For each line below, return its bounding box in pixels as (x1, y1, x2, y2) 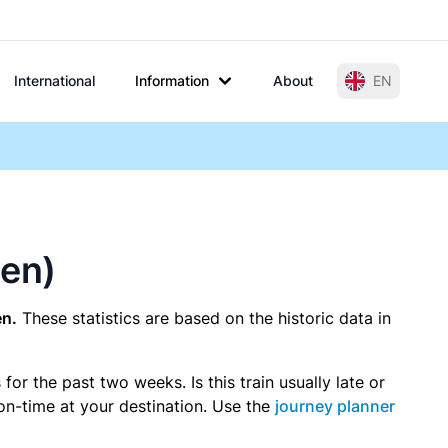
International (14, 72, 95, 89)
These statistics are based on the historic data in (17, 308, 391, 328)
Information (135, 72, 209, 89)
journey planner (275, 396, 395, 416)
